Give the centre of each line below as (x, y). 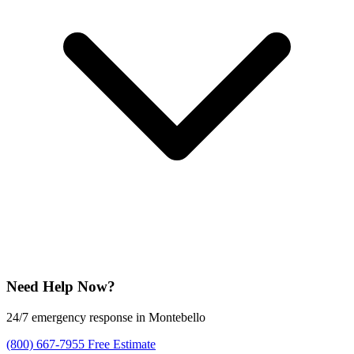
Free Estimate (122, 344)
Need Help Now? (61, 286)
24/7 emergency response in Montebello (106, 317)
